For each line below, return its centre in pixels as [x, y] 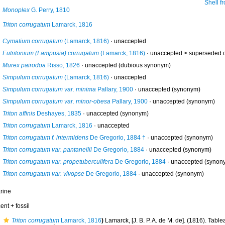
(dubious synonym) [144, 65]
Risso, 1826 [63, 65]
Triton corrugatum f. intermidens [45, 138]
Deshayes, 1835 [58, 114]
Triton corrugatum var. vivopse [43, 174]
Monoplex [16, 10]
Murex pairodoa [24, 65]
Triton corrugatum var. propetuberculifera [58, 162]
